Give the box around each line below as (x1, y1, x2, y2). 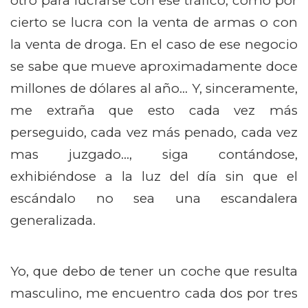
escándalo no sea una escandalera (10, 190, 298, 207)
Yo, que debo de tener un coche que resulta (10, 263, 298, 280)
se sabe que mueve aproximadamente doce (10, 58, 298, 75)
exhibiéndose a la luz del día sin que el (10, 168, 298, 185)
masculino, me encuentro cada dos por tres (10, 285, 298, 302)
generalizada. (10, 212, 96, 229)
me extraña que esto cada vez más (10, 102, 298, 119)
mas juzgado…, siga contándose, (10, 146, 298, 163)
